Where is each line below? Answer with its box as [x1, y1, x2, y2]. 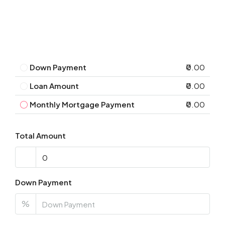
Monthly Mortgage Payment [30, 99, 135, 109]
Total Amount [15, 131, 66, 141]
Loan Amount [30, 81, 79, 91]
